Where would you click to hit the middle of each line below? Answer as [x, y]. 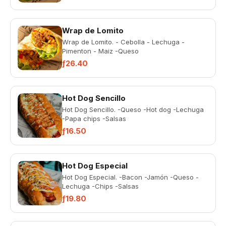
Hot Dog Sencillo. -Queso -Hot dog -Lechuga [133, 109]
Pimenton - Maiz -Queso [100, 51]
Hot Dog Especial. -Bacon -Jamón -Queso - [130, 177]
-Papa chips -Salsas [94, 119]
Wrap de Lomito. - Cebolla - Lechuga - [123, 42]
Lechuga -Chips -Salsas [100, 186]
